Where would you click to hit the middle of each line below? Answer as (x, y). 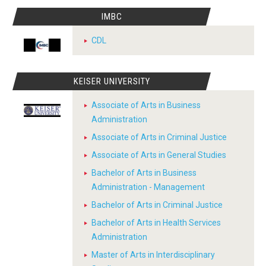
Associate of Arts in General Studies (159, 155)
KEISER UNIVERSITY (112, 82)
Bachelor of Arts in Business (144, 173)
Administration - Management (148, 187)
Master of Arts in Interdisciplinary (153, 255)
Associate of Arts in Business (146, 105)
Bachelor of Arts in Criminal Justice (157, 205)
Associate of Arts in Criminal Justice (159, 137)
